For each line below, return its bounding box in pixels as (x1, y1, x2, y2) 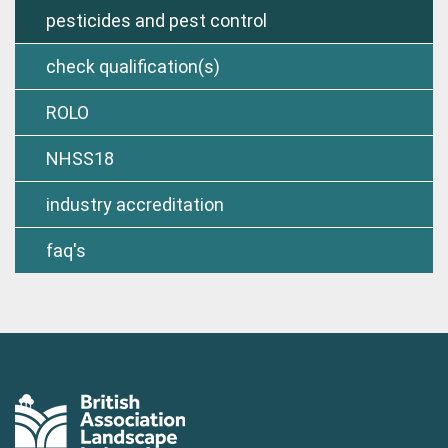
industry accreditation (45, 193, 224, 215)
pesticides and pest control (45, 9, 267, 31)
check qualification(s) (45, 55, 220, 77)
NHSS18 (45, 147, 114, 169)
